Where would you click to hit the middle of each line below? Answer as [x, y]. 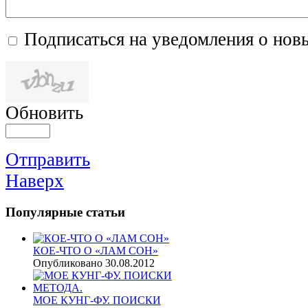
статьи [104, 212]
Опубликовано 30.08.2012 [94, 263]
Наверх [35, 180]
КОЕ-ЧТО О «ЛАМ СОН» [96, 251]
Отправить [48, 159]
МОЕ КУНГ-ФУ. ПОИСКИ [97, 300]
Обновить [44, 112]
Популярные [44, 212]
